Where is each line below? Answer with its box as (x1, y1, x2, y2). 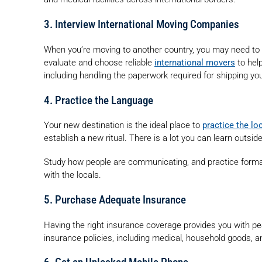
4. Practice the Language (44, 94, 153, 107)
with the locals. (44, 170, 101, 180)
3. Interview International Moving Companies (44, 18, 239, 31)
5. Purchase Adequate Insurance (44, 193, 186, 206)
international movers (154, 57, 235, 68)
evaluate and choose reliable (44, 57, 154, 68)
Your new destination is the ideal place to (44, 120, 202, 131)
